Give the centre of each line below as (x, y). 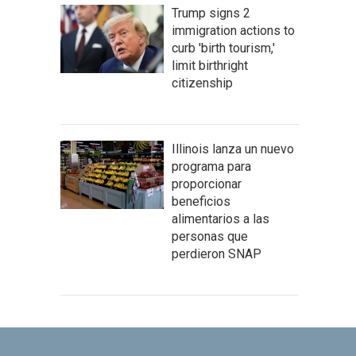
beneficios (201, 201)
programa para (211, 166)
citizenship (202, 83)
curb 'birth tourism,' (223, 48)
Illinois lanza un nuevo (233, 149)
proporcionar (207, 184)
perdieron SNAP (217, 254)
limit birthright (210, 66)
